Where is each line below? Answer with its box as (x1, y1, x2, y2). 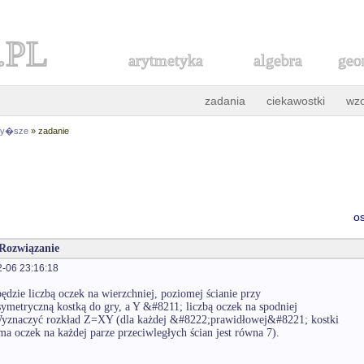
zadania (205, 94, 245, 107)
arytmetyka (128, 51, 203, 69)
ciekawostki (266, 94, 325, 107)
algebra (253, 51, 302, 69)
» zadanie (28, 126, 69, 136)
